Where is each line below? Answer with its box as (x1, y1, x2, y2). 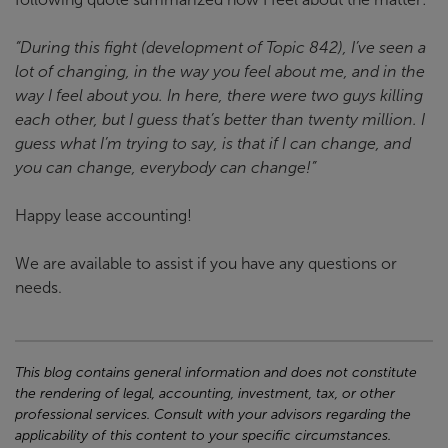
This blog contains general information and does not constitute (15, 365, 417, 380)
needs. (15, 279, 68, 296)
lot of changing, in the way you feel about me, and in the (15, 63, 425, 80)
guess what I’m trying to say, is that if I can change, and (15, 135, 411, 152)
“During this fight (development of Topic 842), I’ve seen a (15, 39, 426, 56)
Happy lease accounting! (15, 207, 192, 224)
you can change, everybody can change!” (15, 159, 316, 176)
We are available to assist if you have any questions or (15, 255, 397, 272)
